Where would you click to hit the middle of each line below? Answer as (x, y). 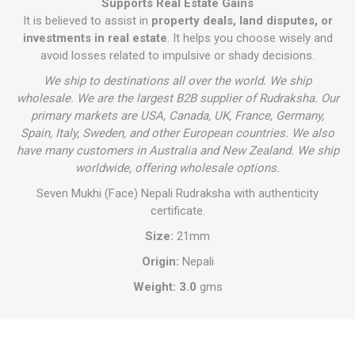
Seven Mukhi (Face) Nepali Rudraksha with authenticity (177, 193)
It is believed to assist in (87, 21)
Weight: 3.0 (164, 287)
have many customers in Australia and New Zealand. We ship (177, 151)
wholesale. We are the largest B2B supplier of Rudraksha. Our (177, 98)
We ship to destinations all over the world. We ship (177, 81)
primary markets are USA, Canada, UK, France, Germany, (177, 116)
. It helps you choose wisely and (250, 38)
